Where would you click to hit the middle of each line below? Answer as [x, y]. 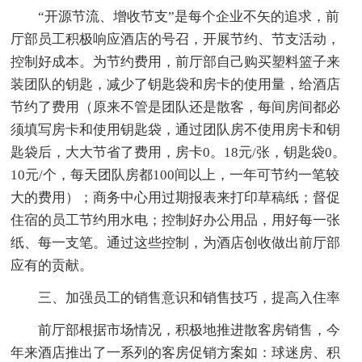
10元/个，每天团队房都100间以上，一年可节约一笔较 [175, 175]
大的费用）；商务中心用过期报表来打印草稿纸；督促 [176, 198]
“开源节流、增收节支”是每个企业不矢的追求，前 [189, 17]
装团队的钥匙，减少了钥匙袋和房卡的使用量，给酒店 [176, 85]
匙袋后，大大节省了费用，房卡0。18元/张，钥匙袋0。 [179, 153]
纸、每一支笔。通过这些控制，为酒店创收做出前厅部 [176, 243]
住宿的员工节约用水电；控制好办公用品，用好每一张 [176, 221]
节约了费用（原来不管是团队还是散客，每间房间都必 [176, 107]
